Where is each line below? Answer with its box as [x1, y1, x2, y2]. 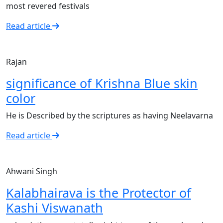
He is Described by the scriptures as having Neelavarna [6, 110, 213, 121]
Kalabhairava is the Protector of [6, 184, 191, 201]
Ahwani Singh [6, 166, 57, 177]
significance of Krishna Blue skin [6, 75, 198, 92]
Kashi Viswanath [6, 199, 103, 216]
